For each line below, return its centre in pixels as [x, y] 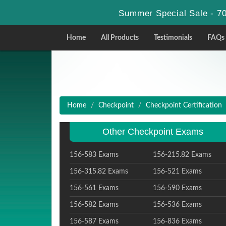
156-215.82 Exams [182, 155]
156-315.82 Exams [99, 172]
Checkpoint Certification [184, 105]
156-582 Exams [94, 205]
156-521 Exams [177, 172]
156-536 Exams [177, 205]
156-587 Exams [94, 221]
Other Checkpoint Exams [153, 132]
